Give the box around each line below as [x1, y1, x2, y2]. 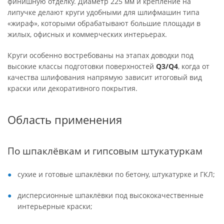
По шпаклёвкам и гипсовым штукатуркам [7, 144, 202, 157]
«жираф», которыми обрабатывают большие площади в [7, 18, 200, 28]
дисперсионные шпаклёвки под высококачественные [17, 190, 203, 200]
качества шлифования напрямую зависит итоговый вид [7, 72, 202, 82]
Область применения [7, 112, 122, 127]
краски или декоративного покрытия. [7, 83, 137, 93]
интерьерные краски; [17, 201, 92, 211]
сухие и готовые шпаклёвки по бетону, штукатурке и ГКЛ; [17, 169, 215, 179]
